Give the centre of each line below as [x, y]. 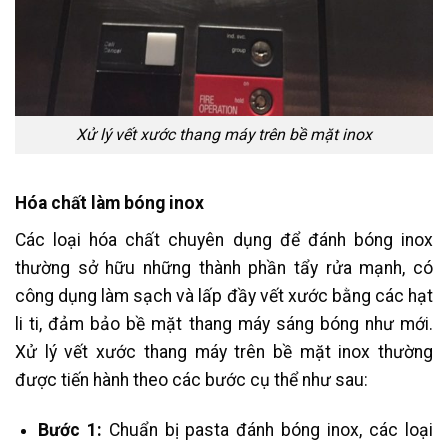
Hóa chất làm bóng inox [109, 202]
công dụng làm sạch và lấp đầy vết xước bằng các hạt [224, 295]
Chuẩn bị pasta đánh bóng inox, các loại [271, 430]
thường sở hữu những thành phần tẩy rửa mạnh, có [224, 267]
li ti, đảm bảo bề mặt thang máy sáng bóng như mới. [224, 323]
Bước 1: [73, 430]
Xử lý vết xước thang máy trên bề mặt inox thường [224, 351]
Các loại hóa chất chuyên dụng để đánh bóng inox [224, 239]
